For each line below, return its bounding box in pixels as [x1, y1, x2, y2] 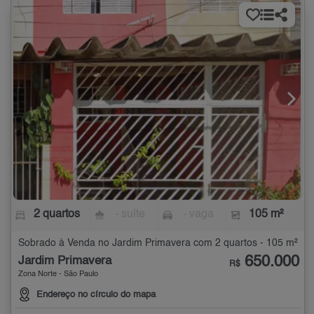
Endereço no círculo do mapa [36, 290, 156, 300]
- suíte [115, 208, 146, 220]
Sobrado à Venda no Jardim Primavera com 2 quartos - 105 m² [18, 238, 298, 248]
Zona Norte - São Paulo [18, 270, 98, 278]
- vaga [182, 208, 214, 220]
